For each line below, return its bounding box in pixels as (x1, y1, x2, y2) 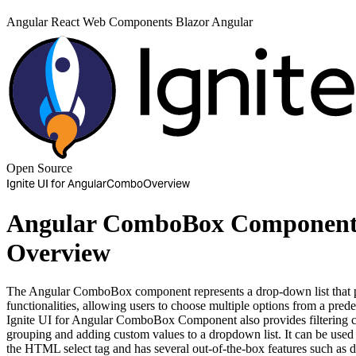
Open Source (6, 161, 72, 176)
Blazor (176, 15, 211, 29)
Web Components (83, 15, 176, 29)
